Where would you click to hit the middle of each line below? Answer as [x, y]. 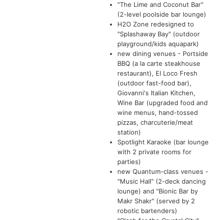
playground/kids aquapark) [158, 43]
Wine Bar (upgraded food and [163, 102]
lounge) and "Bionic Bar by [158, 191]
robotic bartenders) [147, 210]
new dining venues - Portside [163, 53]
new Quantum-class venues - [163, 171]
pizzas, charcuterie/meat [155, 122]
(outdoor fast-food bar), [154, 83]
